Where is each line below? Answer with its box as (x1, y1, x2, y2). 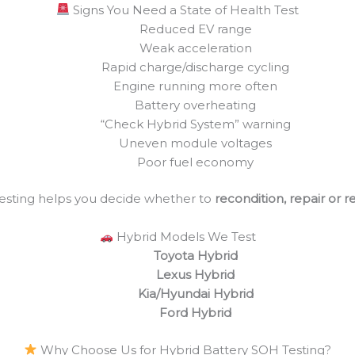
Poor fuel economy (137, 154, 254, 170)
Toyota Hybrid (153, 248, 238, 264)
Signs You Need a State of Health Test (70, 2, 300, 17)
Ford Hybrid (159, 305, 231, 321)
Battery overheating (135, 97, 256, 113)
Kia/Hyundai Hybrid (137, 286, 254, 302)
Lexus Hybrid (156, 267, 235, 283)
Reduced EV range (139, 21, 252, 36)
